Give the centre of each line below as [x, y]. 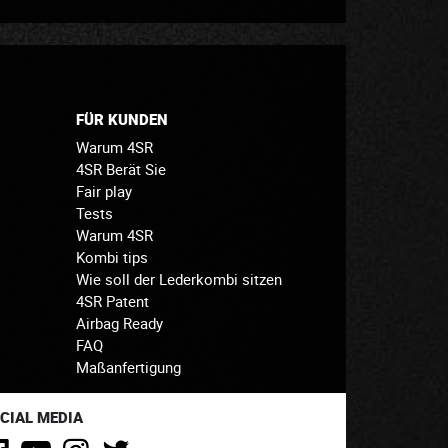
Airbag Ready [119, 322]
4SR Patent [112, 300]
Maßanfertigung [128, 366]
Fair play [104, 190]
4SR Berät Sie [121, 168]
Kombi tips [112, 256]
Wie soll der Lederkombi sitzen [179, 278]
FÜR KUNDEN [122, 119]
